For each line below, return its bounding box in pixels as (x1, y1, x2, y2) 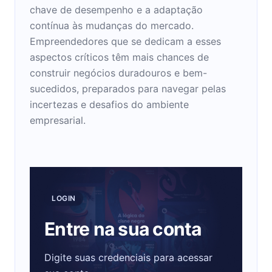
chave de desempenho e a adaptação (30, 3, 203, 16)
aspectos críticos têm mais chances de (30, 50, 209, 63)
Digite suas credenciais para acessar (44, 251, 212, 263)
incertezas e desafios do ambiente (30, 98, 189, 110)
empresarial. (30, 114, 86, 126)
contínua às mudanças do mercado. (30, 19, 194, 32)
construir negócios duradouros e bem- (30, 66, 207, 79)
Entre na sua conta (44, 217, 202, 240)
